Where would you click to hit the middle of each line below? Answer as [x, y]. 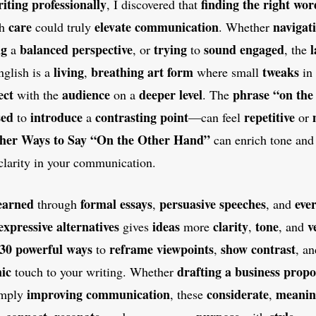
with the [38, 95]
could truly [63, 27]
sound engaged [244, 50]
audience [86, 95]
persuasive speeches [213, 204]
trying [170, 50]
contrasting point [142, 117]
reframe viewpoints [162, 249]
